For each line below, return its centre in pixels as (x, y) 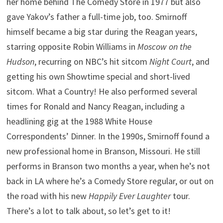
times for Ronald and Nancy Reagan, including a (96, 107)
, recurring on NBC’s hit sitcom (92, 62)
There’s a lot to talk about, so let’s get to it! (89, 211)
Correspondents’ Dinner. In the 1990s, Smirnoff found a (108, 136)
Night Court (171, 62)
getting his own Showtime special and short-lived (99, 77)
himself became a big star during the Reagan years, (102, 32)
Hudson (21, 62)
